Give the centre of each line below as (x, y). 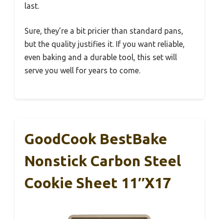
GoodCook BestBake (96, 139)
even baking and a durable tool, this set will (101, 57)
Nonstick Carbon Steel (103, 161)
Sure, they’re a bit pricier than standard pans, (104, 31)
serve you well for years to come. (82, 70)
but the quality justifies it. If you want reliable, (105, 44)
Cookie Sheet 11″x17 (98, 183)
